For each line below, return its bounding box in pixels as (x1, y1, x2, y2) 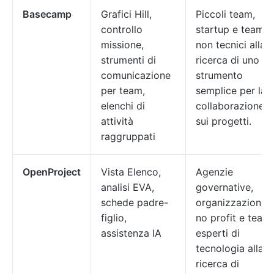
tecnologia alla (196, 242, 264, 254)
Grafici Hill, (101, 8, 152, 20)
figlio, (101, 212, 127, 224)
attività (101, 115, 133, 127)
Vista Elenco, (101, 166, 161, 178)
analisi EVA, (101, 181, 154, 193)
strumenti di (101, 54, 156, 66)
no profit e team (196, 212, 271, 224)
